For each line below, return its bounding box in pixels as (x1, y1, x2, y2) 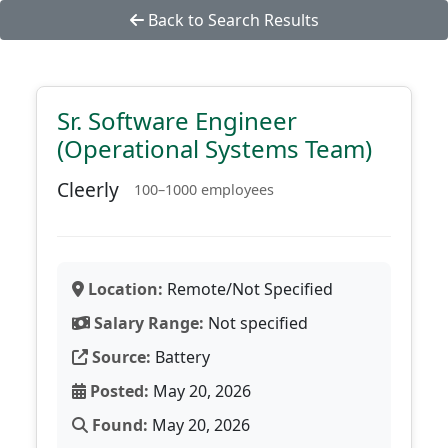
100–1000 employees (134, 180, 274, 199)
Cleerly (57, 176, 119, 203)
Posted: (86, 380, 149, 402)
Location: (84, 278, 163, 300)
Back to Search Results (143, 9, 319, 31)
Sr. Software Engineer (57, 104, 297, 137)
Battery (151, 346, 210, 368)
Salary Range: (90, 312, 204, 334)
